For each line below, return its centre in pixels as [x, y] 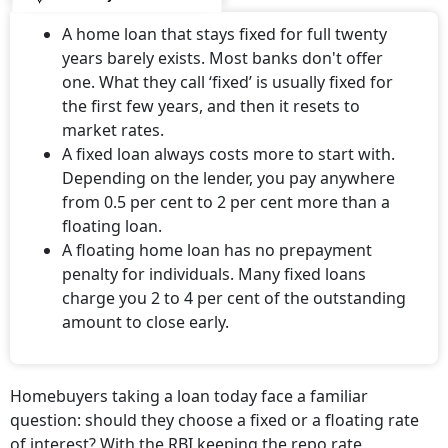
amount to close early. [145, 322]
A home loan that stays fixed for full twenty [224, 34]
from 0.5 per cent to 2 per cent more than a [226, 202]
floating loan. [112, 226]
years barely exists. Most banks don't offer [222, 58]
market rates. [113, 130]
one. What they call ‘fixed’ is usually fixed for [227, 82]
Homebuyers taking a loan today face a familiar [189, 396]
